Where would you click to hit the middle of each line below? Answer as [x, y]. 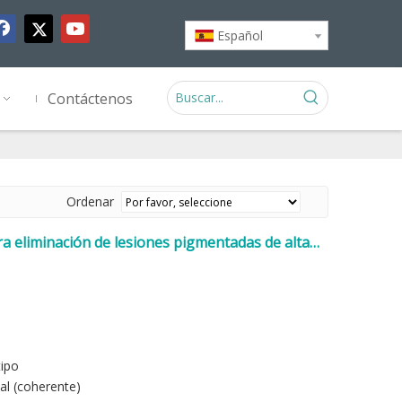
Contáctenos [90, 99]
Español [240, 35]
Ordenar [94, 201]
